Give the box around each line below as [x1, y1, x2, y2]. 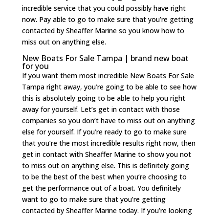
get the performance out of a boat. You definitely [22, 183, 181, 193]
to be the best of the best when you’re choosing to [22, 172, 187, 182]
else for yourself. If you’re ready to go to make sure [22, 127, 187, 137]
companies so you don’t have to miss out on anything [22, 116, 195, 126]
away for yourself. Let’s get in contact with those [22, 105, 180, 114]
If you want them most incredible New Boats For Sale [22, 71, 194, 81]
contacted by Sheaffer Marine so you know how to [22, 26, 184, 36]
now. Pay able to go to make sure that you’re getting [22, 15, 194, 24]
